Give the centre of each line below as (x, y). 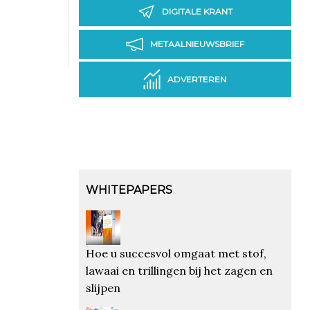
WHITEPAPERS (129, 190)
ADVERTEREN (197, 80)
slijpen (103, 288)
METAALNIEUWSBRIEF (197, 44)
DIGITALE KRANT (197, 12)
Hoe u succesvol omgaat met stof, (176, 253)
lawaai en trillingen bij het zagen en (179, 270)
